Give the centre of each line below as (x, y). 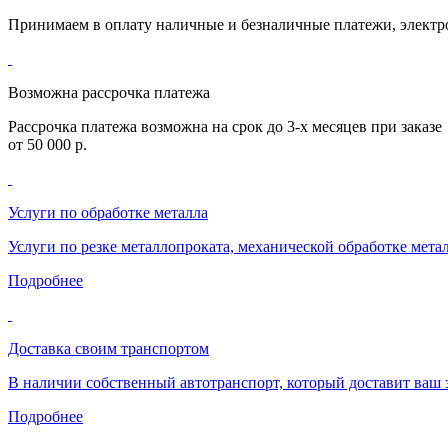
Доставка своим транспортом (108, 348)
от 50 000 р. (47, 144)
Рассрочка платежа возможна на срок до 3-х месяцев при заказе (225, 126)
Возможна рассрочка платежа (109, 92)
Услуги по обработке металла (108, 212)
